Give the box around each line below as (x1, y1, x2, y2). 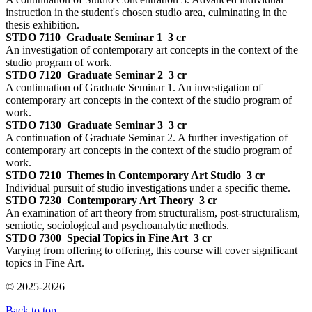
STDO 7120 (6, 68, 61, 81)
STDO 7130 (6, 118, 61, 131)
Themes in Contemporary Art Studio (67, 169, 241, 181)
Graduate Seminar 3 (67, 118, 163, 131)
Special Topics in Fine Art (67, 231, 188, 244)
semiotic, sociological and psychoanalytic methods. (6, 219, 229, 231)
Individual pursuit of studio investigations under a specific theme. (6, 181, 290, 194)
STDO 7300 (6, 231, 61, 244)
